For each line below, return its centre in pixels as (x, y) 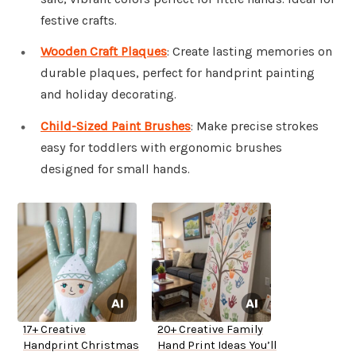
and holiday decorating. (108, 95)
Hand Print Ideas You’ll (217, 346)
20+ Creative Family (210, 330)
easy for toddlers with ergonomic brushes (161, 148)
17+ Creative (54, 330)
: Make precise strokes (255, 126)
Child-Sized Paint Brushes (116, 126)
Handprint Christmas (81, 346)
